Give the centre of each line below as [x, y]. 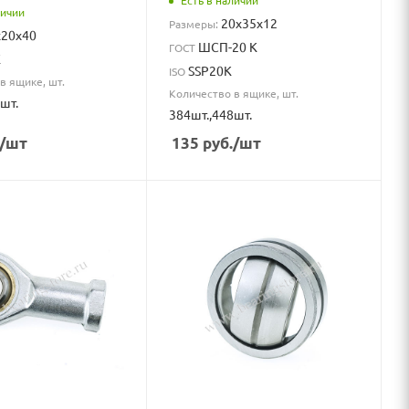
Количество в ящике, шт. [234, 93]
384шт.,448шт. [211, 114]
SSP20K [210, 70]
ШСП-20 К [228, 46]
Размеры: [195, 23]
